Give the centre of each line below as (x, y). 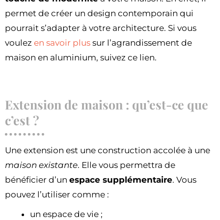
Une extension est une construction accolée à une (108, 150)
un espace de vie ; (66, 214)
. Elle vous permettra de (126, 165)
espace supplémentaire (121, 179)
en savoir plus (62, 42)
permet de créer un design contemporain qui (99, 13)
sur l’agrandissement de (141, 42)
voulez (19, 42)
